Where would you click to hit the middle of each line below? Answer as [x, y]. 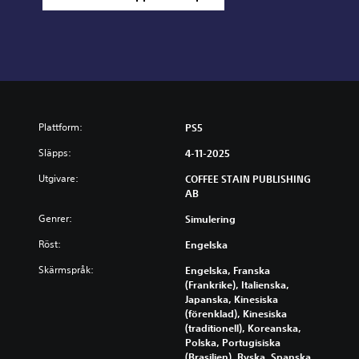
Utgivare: [58, 179]
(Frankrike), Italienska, [237, 285]
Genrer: [55, 219]
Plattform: [61, 127]
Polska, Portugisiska [233, 343]
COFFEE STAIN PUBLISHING [248, 179]
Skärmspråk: [66, 270]
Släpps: [55, 153]
